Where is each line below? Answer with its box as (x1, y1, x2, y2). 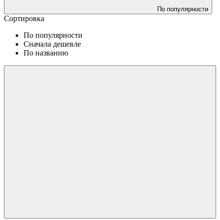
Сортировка (4, 14, 44, 23)
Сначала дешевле (24, 39, 81, 48)
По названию (24, 48, 68, 57)
